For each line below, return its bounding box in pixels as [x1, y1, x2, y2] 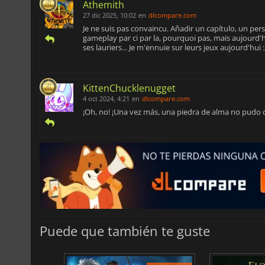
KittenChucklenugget [83, 82, 176, 95]
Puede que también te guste [40, 221, 210, 240]
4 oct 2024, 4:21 [83, 94, 130, 104]
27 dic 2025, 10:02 [83, 11, 136, 20]
